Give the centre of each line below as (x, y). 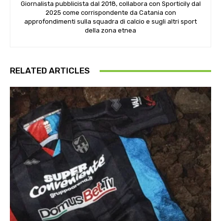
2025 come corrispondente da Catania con (110, 13)
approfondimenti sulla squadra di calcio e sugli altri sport (110, 22)
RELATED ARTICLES (50, 71)
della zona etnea (110, 31)
